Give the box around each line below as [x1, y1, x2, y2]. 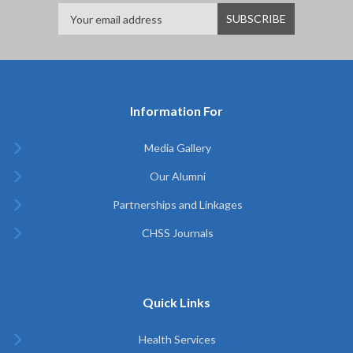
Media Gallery [143, 141, 211, 154]
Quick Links [143, 295, 210, 310]
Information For [130, 103, 223, 118]
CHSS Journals [141, 226, 214, 240]
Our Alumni [149, 169, 206, 183]
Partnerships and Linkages [112, 198, 243, 211]
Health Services [139, 333, 216, 346]
